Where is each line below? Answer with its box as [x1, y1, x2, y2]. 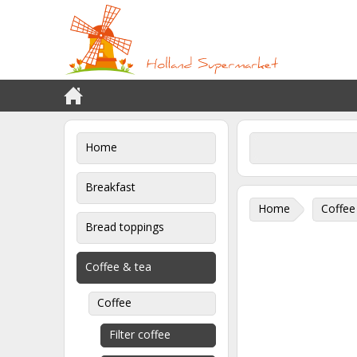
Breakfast [85, 179, 135, 194]
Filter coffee [109, 327, 171, 342]
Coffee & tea [85, 259, 151, 274]
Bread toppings [85, 219, 164, 234]
